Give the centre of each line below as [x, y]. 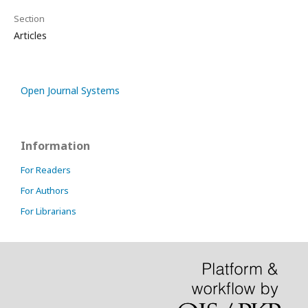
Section [29, 19]
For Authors [45, 190]
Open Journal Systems [70, 90]
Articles [30, 35]
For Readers [46, 170]
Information [55, 146]
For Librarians [48, 211]
